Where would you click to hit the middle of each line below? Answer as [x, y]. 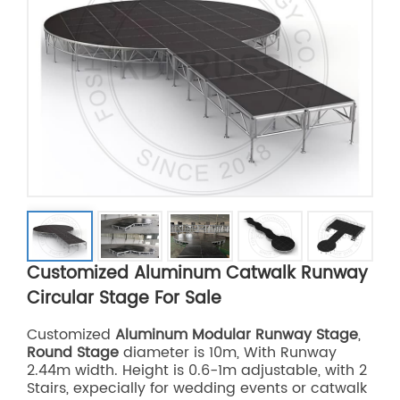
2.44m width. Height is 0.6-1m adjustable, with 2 [197, 371]
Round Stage [73, 353]
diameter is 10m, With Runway [228, 353]
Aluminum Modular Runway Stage [237, 335]
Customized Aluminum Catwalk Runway [197, 274]
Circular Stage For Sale [124, 299]
